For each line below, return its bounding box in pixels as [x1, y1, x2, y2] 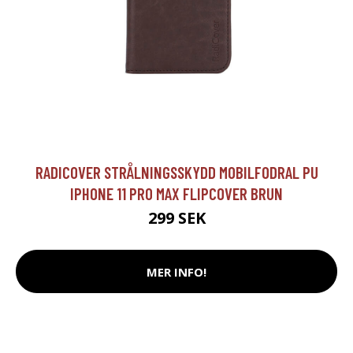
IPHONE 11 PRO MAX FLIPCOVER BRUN [70, 184, 283, 204]
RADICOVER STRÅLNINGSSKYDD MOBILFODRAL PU [35, 162, 318, 183]
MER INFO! [147, 263, 206, 280]
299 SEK [147, 207, 206, 229]
